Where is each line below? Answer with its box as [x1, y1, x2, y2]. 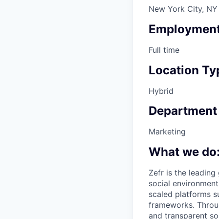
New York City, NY [149, 3, 218, 14]
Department [149, 104, 217, 118]
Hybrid [149, 86, 174, 96]
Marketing [149, 127, 186, 137]
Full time [149, 44, 179, 55]
